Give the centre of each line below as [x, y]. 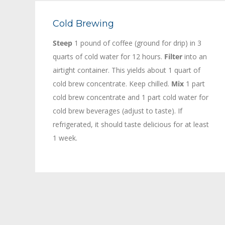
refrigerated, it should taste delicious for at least [131, 124]
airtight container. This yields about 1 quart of [127, 70]
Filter [173, 56]
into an [195, 56]
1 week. [65, 138]
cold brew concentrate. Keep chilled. [112, 83]
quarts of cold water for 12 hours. [108, 56]
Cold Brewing [83, 23]
